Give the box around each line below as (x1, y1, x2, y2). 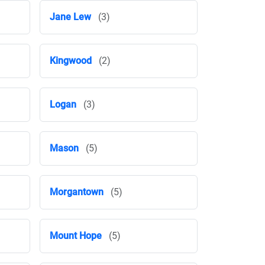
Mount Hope (50, 230, 102, 241)
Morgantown (50, 186, 104, 198)
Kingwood (50, 55, 92, 66)
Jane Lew (50, 11, 91, 22)
